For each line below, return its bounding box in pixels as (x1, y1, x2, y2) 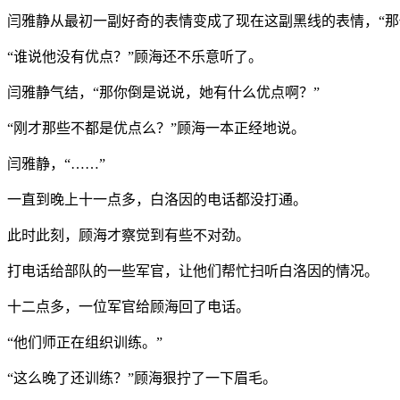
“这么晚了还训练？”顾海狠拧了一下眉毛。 (7, 370, 277, 386)
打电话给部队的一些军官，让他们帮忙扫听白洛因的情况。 (7, 262, 379, 279)
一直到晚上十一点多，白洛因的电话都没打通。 (7, 191, 307, 207)
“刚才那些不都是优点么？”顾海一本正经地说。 (7, 120, 305, 136)
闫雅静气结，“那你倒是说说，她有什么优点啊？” (7, 84, 320, 100)
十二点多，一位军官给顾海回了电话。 (7, 298, 250, 314)
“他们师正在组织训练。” (7, 334, 162, 350)
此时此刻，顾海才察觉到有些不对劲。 (7, 227, 250, 243)
